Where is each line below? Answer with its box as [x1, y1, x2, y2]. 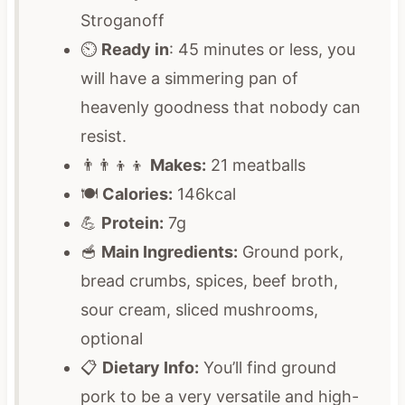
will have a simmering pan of [80, 68, 298, 88]
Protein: [100, 212, 164, 232]
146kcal [172, 184, 236, 203]
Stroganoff [80, 10, 165, 30]
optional [80, 328, 143, 348]
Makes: [149, 155, 206, 174]
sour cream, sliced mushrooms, [80, 299, 318, 319]
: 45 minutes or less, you [168, 39, 355, 59]
